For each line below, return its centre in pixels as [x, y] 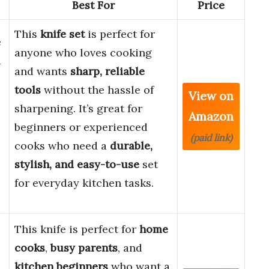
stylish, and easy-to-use [77, 165]
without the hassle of [97, 90]
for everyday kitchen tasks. [84, 183]
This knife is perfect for [77, 229]
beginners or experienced [81, 127]
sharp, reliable [107, 71]
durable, [131, 146]
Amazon [211, 116]
